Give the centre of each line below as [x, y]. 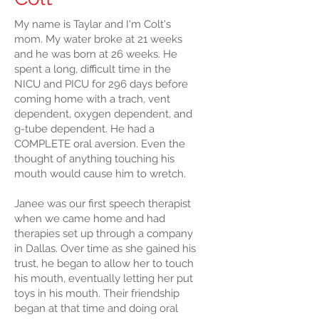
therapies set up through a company [104, 234]
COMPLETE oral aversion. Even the [100, 144]
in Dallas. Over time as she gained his [105, 249]
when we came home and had [90, 219]
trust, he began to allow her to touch [104, 263]
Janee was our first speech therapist [103, 204]
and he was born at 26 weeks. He [96, 54]
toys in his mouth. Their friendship [97, 293]
